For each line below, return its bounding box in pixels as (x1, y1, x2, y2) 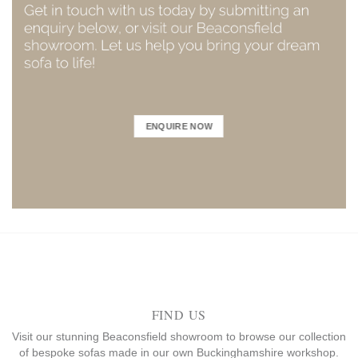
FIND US (151, 306, 207, 324)
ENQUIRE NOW (145, 121, 213, 132)
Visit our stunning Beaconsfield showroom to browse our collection (12, 330, 346, 344)
